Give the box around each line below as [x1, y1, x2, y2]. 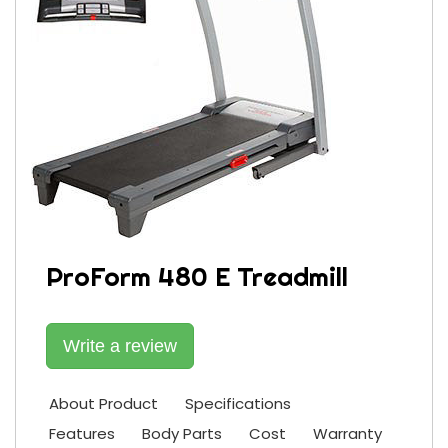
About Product [49, 393, 158, 414]
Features [49, 423, 115, 444]
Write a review [63, 336, 177, 356]
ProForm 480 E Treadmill [46, 260, 348, 293]
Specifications [185, 393, 291, 414]
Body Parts [142, 423, 222, 444]
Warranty [313, 423, 382, 444]
